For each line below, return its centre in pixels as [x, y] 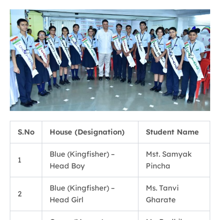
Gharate [161, 199]
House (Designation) [87, 132]
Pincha [158, 165]
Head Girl [67, 199]
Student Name [172, 132]
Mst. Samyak [169, 154]
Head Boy [67, 165]
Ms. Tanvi [162, 188]
